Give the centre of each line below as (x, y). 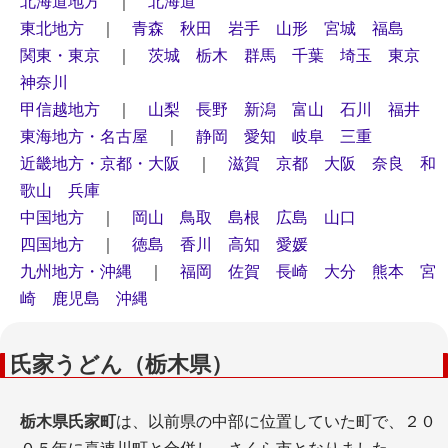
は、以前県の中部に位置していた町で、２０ (276, 421)
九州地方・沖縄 (76, 271)
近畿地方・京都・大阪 (100, 163)
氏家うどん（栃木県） (121, 364)
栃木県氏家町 (68, 421)
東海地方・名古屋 (84, 136)
